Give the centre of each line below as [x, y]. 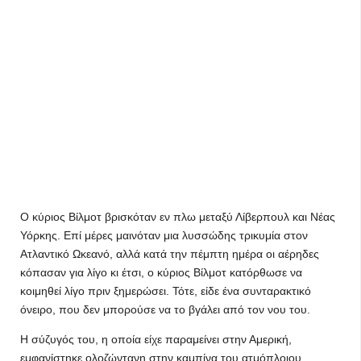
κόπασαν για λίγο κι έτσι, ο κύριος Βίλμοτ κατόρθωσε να [161, 272]
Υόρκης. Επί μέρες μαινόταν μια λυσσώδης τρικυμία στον [164, 235]
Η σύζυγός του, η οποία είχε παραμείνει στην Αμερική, [156, 339]
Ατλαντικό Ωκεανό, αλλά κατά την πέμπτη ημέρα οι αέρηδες [170, 254]
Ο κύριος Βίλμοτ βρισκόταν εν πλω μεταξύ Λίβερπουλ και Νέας [178, 217]
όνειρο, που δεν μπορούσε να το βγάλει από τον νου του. [165, 309]
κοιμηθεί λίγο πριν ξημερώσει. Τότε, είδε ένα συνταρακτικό [166, 291]
